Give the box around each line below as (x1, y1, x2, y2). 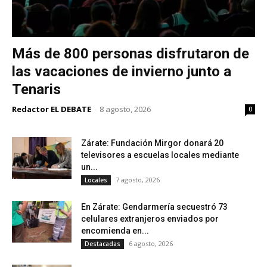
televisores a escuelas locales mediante (81, 150, 239, 160)
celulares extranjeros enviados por (81, 214, 219, 224)
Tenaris (12, 81, 61, 98)
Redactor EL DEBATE (12, 104, 91, 115)
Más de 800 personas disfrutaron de (12, 45, 249, 63)
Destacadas (85, 240, 120, 249)
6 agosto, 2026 (129, 239, 173, 249)
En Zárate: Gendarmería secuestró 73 (81, 202, 228, 212)
